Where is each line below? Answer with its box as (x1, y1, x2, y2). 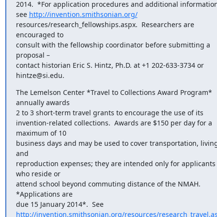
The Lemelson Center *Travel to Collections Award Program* (15, 88, 212, 97)
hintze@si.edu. (15, 71, 64, 80)
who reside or (15, 169, 61, 178)
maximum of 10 (15, 128, 66, 138)
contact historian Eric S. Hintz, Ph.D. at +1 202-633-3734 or (15, 61, 204, 70)
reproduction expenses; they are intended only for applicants (15, 159, 216, 168)
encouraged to (15, 30, 63, 39)
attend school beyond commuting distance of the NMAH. (15, 179, 201, 188)
